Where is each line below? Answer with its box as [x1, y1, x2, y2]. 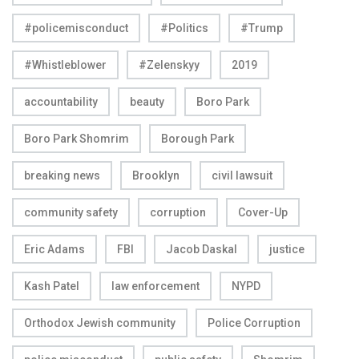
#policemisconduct [24, 21, 128, 34]
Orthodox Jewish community [24, 316, 175, 329]
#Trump [240, 21, 283, 34]
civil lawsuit [212, 168, 272, 182]
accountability [24, 95, 98, 108]
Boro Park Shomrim [24, 131, 129, 145]
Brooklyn [132, 168, 179, 182]
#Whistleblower [24, 58, 107, 71]
